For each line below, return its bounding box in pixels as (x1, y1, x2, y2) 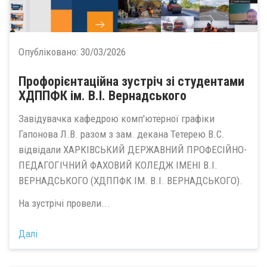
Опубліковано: (18, 46, 80, 58)
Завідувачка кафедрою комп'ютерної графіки (18, 112, 215, 125)
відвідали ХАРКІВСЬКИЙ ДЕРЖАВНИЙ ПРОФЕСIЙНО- (18, 143, 247, 156)
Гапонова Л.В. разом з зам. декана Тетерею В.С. (18, 128, 225, 140)
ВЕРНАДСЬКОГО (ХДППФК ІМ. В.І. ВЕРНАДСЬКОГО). (18, 174, 243, 187)
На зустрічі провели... (18, 197, 110, 210)
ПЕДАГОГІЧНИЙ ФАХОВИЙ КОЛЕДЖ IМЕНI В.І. (18, 159, 218, 171)
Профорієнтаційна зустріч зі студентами (18, 74, 244, 89)
